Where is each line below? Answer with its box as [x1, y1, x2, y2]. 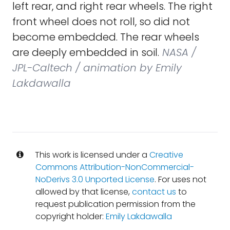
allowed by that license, [35, 186, 132, 198]
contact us [131, 186, 176, 198]
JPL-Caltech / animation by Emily [12, 61, 182, 75]
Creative [149, 149, 183, 161]
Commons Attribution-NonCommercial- [35, 161, 194, 173]
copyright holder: [35, 210, 106, 222]
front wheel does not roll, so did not [12, 14, 190, 29]
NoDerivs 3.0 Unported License [35, 174, 155, 185]
